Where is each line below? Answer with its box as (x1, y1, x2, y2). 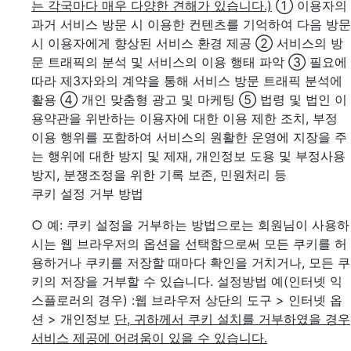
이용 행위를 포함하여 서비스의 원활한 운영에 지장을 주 (31, 129, 347, 145)
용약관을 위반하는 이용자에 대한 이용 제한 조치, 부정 (31, 110, 338, 126)
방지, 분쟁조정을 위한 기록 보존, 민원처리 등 (31, 167, 287, 183)
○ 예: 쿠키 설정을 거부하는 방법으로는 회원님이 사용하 (31, 217, 349, 233)
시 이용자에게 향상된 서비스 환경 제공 (31, 35, 251, 51)
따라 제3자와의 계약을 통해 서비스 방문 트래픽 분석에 (31, 73, 342, 89)
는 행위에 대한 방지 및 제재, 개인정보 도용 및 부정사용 (31, 148, 346, 164)
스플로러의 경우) (31, 292, 128, 308)
